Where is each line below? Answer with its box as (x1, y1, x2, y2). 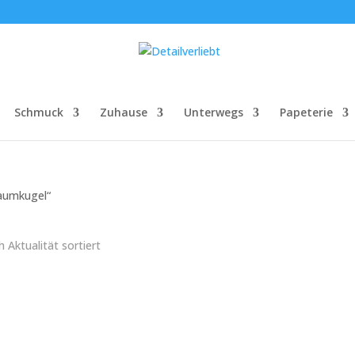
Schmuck (14, 105, 63, 120)
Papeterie (280, 105, 333, 120)
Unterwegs (184, 105, 243, 120)
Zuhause (100, 105, 147, 120)
